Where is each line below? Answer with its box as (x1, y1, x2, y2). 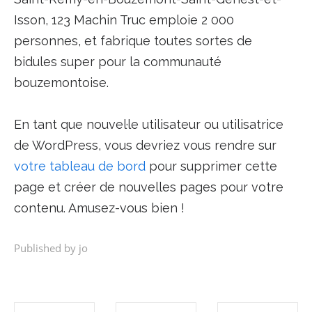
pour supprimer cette (145, 159, 277, 173)
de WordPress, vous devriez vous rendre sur (13, 138, 276, 153)
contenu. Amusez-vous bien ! (13, 201, 185, 215)
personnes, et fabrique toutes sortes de (13, 33, 252, 48)
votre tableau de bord (13, 159, 146, 173)
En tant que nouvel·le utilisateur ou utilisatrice (13, 117, 283, 132)
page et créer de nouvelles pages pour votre (13, 180, 283, 194)
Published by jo (13, 241, 88, 255)
